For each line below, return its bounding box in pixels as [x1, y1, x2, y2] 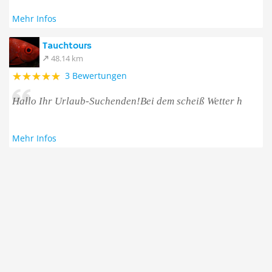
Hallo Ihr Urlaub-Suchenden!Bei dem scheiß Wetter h [12, 95, 242, 107]
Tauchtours [42, 40, 92, 52]
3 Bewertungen [65, 70, 127, 81]
